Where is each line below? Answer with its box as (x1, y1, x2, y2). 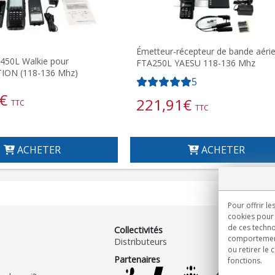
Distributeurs (114, 235, 168, 247)
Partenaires (114, 253, 161, 265)
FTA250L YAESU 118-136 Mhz (136, 56, 255, 69)
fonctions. (228, 255, 262, 266)
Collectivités (114, 223, 163, 236)
